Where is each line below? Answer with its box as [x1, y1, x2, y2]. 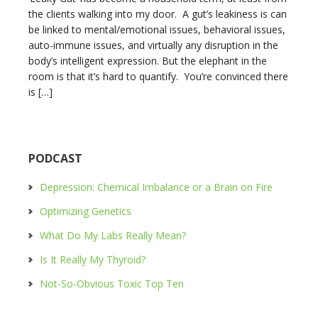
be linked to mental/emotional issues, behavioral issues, [28, 23, 285, 36]
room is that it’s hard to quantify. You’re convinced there [28, 70, 288, 83]
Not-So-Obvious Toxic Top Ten [40, 277, 184, 290]
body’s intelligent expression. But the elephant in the [28, 54, 267, 67]
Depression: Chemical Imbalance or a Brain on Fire [40, 180, 273, 194]
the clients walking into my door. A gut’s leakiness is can [28, 7, 287, 21]
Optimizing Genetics [40, 204, 131, 218]
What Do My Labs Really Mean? [40, 229, 186, 242]
